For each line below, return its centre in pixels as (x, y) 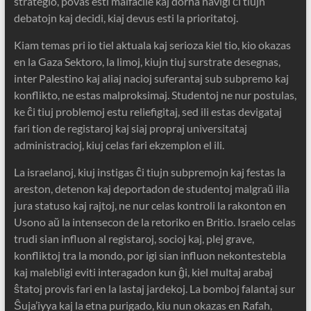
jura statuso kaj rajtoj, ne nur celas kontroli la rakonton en (150, 205)
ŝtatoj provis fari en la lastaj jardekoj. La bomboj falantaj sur (154, 289)
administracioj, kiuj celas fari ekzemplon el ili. (119, 145)
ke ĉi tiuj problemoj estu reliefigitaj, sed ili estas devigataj (148, 112)
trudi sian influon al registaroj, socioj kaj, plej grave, (134, 239)
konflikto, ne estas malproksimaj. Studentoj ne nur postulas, (155, 95)
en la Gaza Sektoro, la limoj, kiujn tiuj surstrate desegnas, (147, 62)
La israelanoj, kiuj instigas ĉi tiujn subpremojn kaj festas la (149, 172)
